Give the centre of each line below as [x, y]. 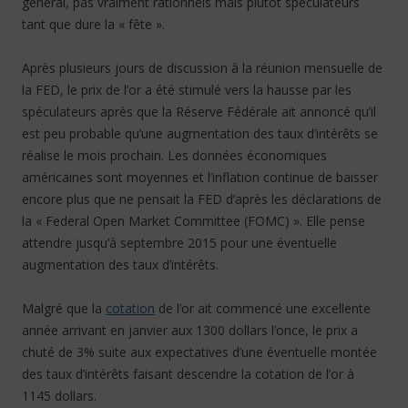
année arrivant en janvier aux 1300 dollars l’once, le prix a [190, 330]
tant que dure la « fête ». [93, 24]
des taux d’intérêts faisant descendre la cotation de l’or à [188, 374]
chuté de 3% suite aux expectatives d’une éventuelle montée [199, 352]
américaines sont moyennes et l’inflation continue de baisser [200, 177]
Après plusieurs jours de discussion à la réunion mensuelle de [202, 68]
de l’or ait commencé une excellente [263, 308]
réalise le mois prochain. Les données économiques [174, 155]
